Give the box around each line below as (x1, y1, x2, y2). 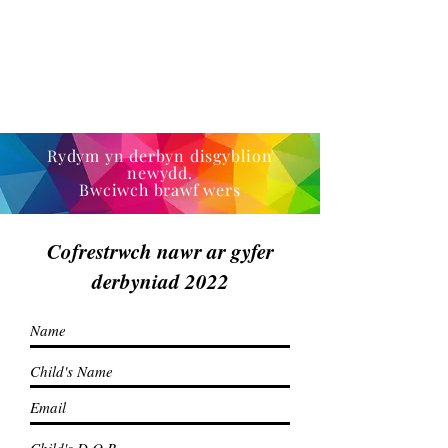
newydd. (127, 162, 193, 183)
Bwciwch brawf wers (79, 179, 241, 200)
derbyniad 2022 (91, 266, 229, 296)
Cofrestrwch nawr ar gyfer (46, 236, 274, 266)
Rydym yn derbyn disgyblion (47, 145, 273, 166)
